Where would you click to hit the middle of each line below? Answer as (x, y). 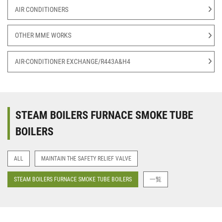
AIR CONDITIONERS (42, 9)
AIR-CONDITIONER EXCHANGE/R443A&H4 (73, 61)
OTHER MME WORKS (43, 35)
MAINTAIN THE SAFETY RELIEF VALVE (86, 158)
